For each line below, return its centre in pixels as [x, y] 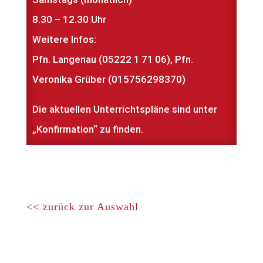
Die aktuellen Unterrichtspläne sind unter [124, 109]
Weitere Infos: [64, 39]
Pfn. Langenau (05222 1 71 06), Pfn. [112, 59]
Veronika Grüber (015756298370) [109, 79]
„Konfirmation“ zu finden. [87, 129]
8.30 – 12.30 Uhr [69, 19]
